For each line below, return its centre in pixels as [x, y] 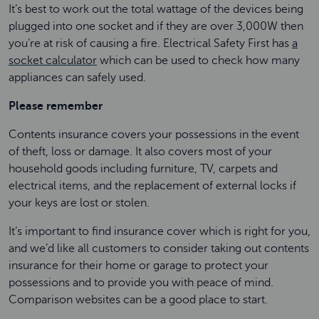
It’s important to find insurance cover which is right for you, [159, 231]
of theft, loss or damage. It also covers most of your [140, 152]
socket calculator [53, 61]
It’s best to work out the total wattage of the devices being [156, 9]
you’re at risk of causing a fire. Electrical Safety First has [150, 43]
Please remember [57, 106]
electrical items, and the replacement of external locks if [152, 186]
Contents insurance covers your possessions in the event [154, 135]
